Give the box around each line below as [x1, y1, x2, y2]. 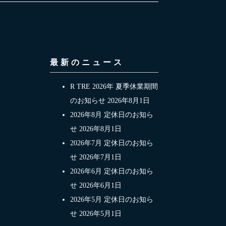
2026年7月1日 [79, 153, 122, 161]
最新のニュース [49, 58, 124, 67]
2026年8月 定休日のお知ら [70, 110, 153, 119]
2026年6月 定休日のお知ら [70, 167, 153, 175]
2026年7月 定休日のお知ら [70, 139, 153, 147]
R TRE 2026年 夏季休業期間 [70, 82, 158, 90]
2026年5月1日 [79, 209, 122, 217]
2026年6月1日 [79, 181, 122, 189]
